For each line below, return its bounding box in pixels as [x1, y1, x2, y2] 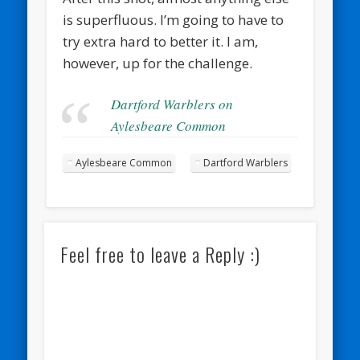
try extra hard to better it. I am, [63, 32, 259, 51]
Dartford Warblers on [111, 95, 234, 114]
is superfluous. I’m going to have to [63, 10, 284, 30]
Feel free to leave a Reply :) [59, 239, 260, 269]
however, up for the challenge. [63, 54, 253, 73]
